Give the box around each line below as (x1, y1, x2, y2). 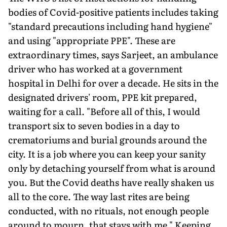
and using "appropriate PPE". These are (8, 33, 175, 47)
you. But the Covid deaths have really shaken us (8, 175, 214, 189)
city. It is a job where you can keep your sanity (8, 146, 206, 161)
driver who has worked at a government (8, 61, 182, 75)
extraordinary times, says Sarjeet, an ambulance (8, 47, 218, 61)
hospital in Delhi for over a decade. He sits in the (8, 75, 218, 90)
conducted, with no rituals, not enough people (8, 203, 209, 217)
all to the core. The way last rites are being (8, 189, 190, 203)
